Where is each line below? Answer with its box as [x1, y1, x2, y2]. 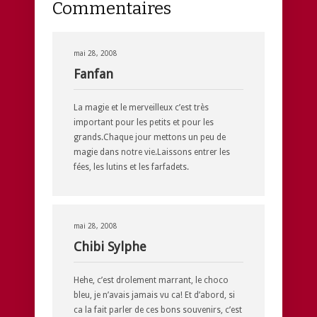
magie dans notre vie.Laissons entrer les [74, 146, 230, 157]
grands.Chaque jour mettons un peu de [74, 132, 226, 142]
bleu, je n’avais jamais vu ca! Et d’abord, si [74, 289, 235, 300]
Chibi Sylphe [74, 238, 146, 254]
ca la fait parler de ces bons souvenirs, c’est [74, 304, 242, 315]
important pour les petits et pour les [74, 117, 214, 127]
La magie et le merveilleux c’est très [74, 102, 209, 113]
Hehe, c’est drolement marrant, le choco [74, 275, 229, 285]
